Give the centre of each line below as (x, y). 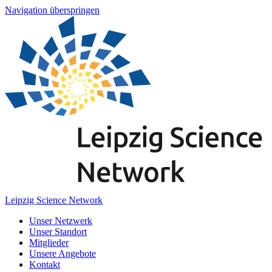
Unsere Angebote (63, 253)
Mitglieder (49, 242)
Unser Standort (58, 231)
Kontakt (45, 264)
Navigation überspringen (52, 10)
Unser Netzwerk (61, 220)
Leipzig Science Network (54, 200)
